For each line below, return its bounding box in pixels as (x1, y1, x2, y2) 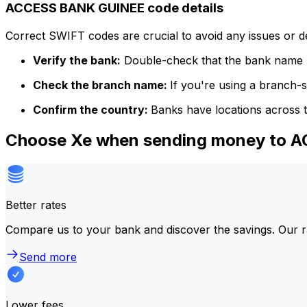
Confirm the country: (33, 102, 151, 116)
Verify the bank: (33, 53, 121, 67)
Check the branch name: (33, 77, 170, 92)
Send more (19, 249, 77, 264)
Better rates (5, 197, 66, 212)
